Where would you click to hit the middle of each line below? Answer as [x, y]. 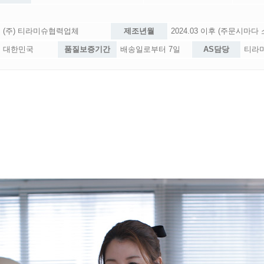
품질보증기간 [87, 49]
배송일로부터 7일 [150, 49]
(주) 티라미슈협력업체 [41, 31]
